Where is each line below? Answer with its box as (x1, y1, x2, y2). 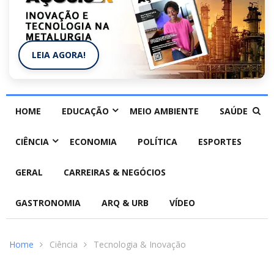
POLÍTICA (138, 136, 177, 148)
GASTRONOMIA (15, 197, 81, 209)
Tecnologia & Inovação (94, 239, 186, 251)
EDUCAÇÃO (62, 105, 109, 117)
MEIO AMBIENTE (130, 105, 199, 117)
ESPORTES (198, 136, 242, 148)
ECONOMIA (70, 136, 117, 148)
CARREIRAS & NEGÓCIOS (64, 166, 166, 179)
